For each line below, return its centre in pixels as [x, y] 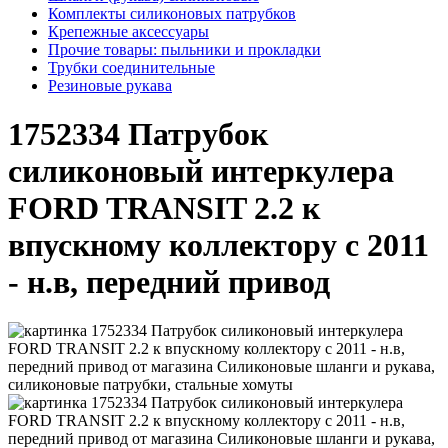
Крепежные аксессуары [128, 31]
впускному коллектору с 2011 [218, 244]
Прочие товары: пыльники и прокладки [184, 49]
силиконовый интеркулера [201, 170]
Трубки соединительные [131, 67]
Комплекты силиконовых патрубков [172, 13]
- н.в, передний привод [169, 281]
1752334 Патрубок [138, 133]
